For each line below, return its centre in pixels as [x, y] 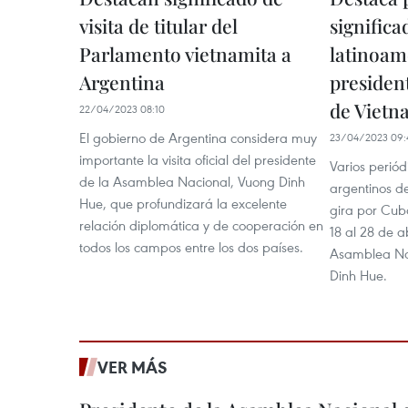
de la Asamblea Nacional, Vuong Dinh [192, 181]
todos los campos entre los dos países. [191, 246]
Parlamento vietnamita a [185, 53]
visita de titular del [158, 25]
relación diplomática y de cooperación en [201, 224]
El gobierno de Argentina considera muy [198, 137]
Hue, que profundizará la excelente [183, 203]
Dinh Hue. [358, 275]
